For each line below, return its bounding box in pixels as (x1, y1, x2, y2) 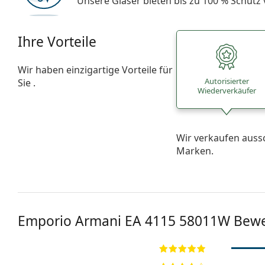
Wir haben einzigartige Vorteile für (18, 63, 173, 76)
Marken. (176, 144, 214, 157)
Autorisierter (204, 76, 249, 87)
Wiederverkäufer (197, 85, 256, 96)
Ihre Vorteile (18, 32, 96, 51)
